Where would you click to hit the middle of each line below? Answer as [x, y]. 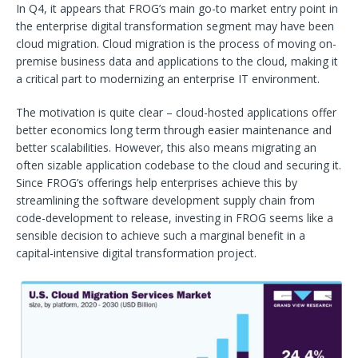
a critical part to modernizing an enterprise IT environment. [168, 79]
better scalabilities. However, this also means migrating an [166, 148]
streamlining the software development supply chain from [165, 201]
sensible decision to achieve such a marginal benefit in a [161, 236]
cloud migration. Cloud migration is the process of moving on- [176, 44]
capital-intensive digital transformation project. [136, 253]
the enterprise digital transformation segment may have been [175, 26]
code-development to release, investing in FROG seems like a [175, 218]
